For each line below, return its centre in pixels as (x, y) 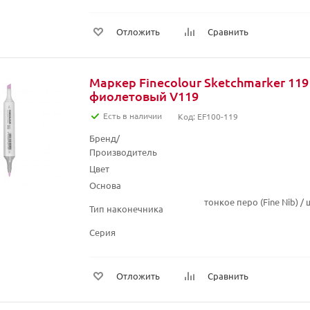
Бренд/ (104, 138)
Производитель (123, 152)
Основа (105, 185)
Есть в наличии (133, 116)
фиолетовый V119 (144, 96)
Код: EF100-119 (208, 116)
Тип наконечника (126, 209)
